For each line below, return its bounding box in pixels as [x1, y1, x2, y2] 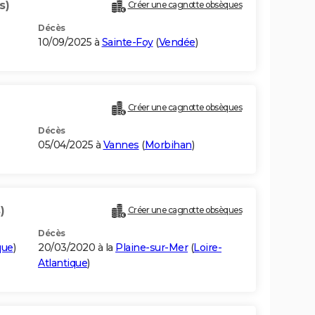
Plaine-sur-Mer [115, 241, 188, 255]
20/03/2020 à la [38, 241, 115, 255]
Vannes [103, 139, 139, 152]
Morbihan [144, 139, 192, 152]
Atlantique [38, 257, 87, 270]
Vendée [158, 36, 195, 49]
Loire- [193, 241, 221, 255]
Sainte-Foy [101, 36, 153, 49]
